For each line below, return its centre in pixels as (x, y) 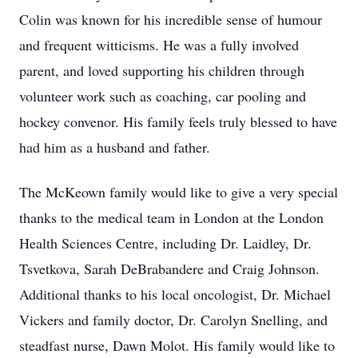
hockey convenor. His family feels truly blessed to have (178, 121)
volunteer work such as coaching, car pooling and (163, 96)
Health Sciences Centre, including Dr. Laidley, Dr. (165, 243)
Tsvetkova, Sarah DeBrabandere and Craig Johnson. (169, 268)
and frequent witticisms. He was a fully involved (159, 45)
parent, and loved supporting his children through (162, 70)
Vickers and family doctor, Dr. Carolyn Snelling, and (173, 320)
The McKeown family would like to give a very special (179, 192)
